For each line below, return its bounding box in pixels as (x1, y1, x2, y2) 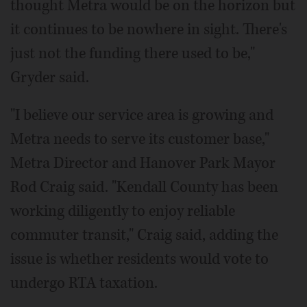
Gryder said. (10, 67, 89, 88)
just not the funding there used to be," (10, 43, 255, 64)
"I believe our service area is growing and (10, 105, 273, 125)
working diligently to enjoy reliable (10, 201, 235, 221)
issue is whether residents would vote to (10, 249, 269, 269)
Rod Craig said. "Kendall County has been (10, 177, 278, 197)
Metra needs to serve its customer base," (10, 129, 269, 149)
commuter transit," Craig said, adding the (10, 225, 278, 245)
